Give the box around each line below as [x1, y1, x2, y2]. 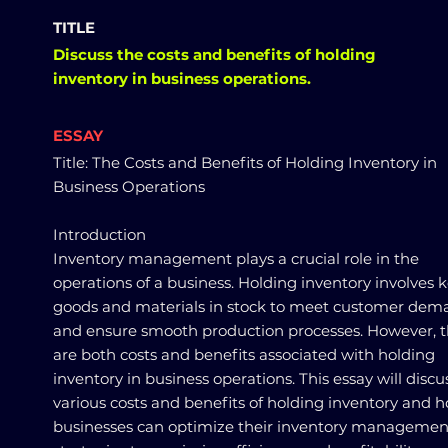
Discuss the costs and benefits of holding [53, 45, 376, 64]
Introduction [53, 225, 146, 244]
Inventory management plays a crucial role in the [53, 249, 419, 268]
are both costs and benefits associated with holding [53, 345, 435, 364]
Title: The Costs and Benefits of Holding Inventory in [53, 153, 437, 172]
